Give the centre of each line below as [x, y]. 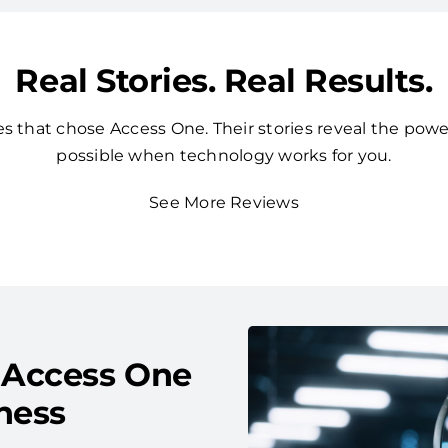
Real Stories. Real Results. [224, 81]
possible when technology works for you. [224, 156]
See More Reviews [224, 203]
